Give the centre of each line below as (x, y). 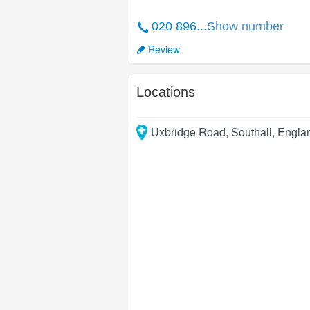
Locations (166, 92)
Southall (251, 132)
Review (164, 49)
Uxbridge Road (188, 132)
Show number (245, 26)
